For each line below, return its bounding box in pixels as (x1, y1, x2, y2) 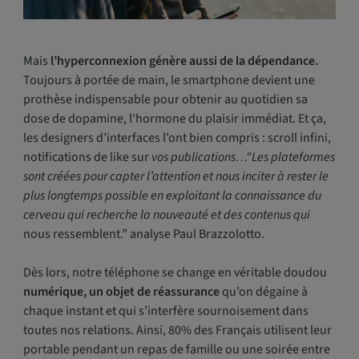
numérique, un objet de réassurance (22, 283, 220, 301)
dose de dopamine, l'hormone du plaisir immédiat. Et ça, (22, 110, 326, 128)
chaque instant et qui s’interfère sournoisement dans (22, 302, 309, 321)
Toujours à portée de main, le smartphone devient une (22, 71, 315, 90)
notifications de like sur (22, 148, 149, 167)
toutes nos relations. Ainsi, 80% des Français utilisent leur (22, 321, 332, 340)
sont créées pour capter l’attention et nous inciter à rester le (22, 167, 329, 186)
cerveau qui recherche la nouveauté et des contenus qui (22, 206, 310, 224)
